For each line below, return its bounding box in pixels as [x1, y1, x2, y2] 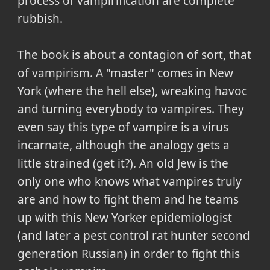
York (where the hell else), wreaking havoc [17, 83, 247, 99]
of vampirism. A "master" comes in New [17, 64, 233, 81]
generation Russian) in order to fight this [17, 245, 240, 262]
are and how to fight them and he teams [17, 191, 239, 207]
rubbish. [17, 10, 63, 27]
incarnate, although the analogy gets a [17, 137, 230, 153]
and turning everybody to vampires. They [17, 101, 244, 117]
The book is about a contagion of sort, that [17, 46, 251, 63]
